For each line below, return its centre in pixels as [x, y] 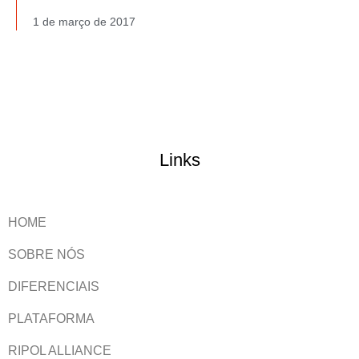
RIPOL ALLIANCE [60, 350]
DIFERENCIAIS [54, 286]
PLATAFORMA [51, 318]
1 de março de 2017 [84, 22]
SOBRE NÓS [46, 254]
